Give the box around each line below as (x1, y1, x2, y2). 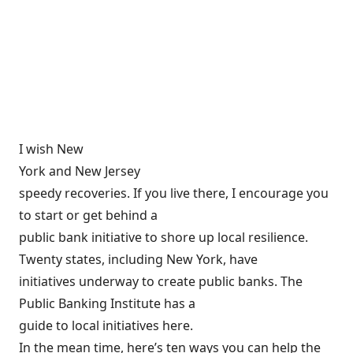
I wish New (19, 139, 84, 158)
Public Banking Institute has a (19, 294, 195, 312)
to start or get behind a (19, 206, 158, 224)
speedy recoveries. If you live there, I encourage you (19, 184, 329, 202)
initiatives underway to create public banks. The (19, 272, 303, 290)
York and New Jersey (19, 162, 140, 180)
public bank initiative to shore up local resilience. (19, 228, 308, 246)
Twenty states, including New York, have (19, 250, 258, 268)
